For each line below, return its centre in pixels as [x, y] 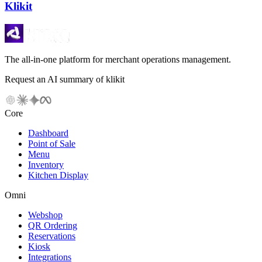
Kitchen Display [58, 175]
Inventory [46, 164]
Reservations [52, 236]
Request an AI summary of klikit [65, 79]
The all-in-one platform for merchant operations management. [118, 59]
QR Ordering [53, 225]
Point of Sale [52, 143]
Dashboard [48, 133]
